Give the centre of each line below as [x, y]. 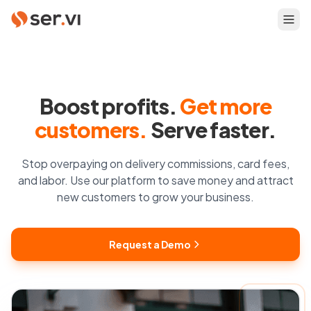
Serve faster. [212, 130]
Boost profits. [110, 106]
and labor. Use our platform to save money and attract [155, 180]
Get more [226, 106]
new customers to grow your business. [155, 197]
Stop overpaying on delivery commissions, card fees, [155, 163]
